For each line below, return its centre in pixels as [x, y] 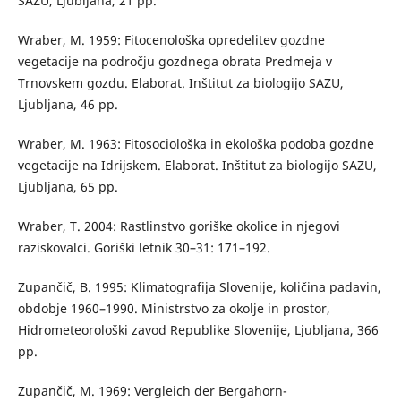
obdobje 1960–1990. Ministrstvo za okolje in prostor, [174, 309]
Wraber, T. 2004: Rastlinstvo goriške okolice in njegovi [179, 226]
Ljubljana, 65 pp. [68, 187]
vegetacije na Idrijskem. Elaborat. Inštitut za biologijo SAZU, [197, 166]
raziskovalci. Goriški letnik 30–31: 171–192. [144, 248]
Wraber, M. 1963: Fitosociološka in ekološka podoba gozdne [196, 144]
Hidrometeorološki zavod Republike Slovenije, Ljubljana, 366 [198, 330]
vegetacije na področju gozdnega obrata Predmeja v [175, 62]
